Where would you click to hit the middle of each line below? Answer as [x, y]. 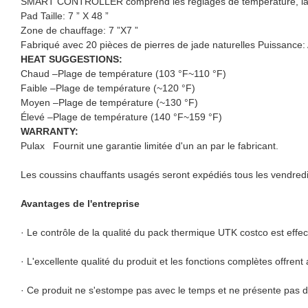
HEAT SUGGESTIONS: [71, 59]
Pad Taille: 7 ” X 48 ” [65, 15]
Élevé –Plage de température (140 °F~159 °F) [121, 117]
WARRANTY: [49, 131]
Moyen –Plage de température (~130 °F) [109, 102]
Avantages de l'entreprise [80, 203]
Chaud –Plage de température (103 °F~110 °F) [123, 73]
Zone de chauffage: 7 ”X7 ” [79, 30]
